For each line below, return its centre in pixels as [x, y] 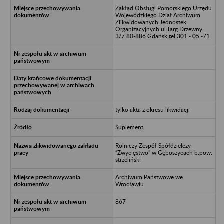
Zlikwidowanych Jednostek [151, 22]
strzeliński [128, 159]
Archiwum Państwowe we [149, 177]
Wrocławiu [129, 184]
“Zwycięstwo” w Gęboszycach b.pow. [164, 152]
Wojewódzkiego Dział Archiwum [158, 15]
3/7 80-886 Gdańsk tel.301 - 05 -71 [162, 36]
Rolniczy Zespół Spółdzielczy [153, 145]
